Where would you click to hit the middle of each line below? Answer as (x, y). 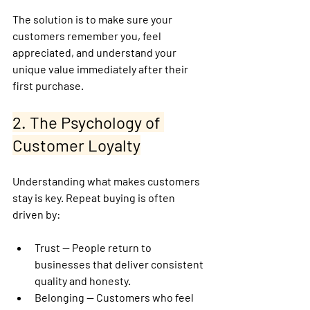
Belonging (60, 297)
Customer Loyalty (76, 145)
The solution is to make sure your (93, 19)
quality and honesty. (83, 280)
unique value (45, 69)
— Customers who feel (140, 297)
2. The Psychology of (88, 122)
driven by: (36, 214)
